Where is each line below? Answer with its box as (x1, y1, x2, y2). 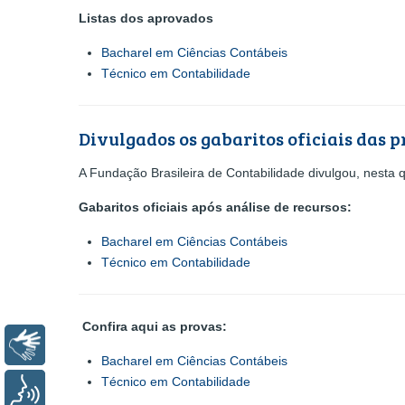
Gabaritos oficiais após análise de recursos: (79, 200, 352, 215)
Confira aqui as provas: (79, 319, 227, 334)
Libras (59, 336, 99, 353)
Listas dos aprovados (79, 11, 213, 26)
